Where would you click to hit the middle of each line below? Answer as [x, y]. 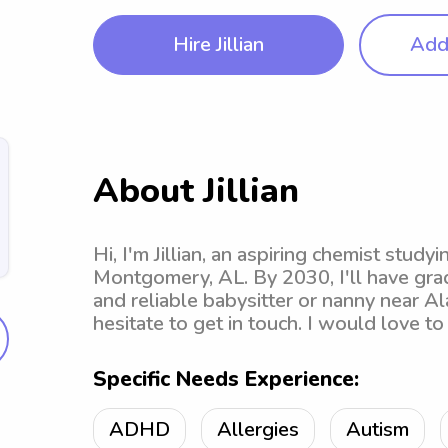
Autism [377, 429]
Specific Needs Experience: [226, 379]
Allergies [258, 429]
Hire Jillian [218, 44]
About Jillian [196, 191]
